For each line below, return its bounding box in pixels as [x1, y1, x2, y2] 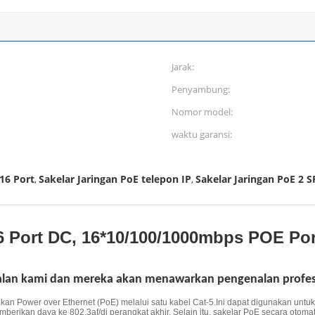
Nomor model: [172, 105, 233, 118]
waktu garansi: [172, 128, 232, 141]
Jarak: [172, 60, 194, 73]
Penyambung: [172, 83, 230, 96]
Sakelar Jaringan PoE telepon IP [39, 172, 191, 186]
